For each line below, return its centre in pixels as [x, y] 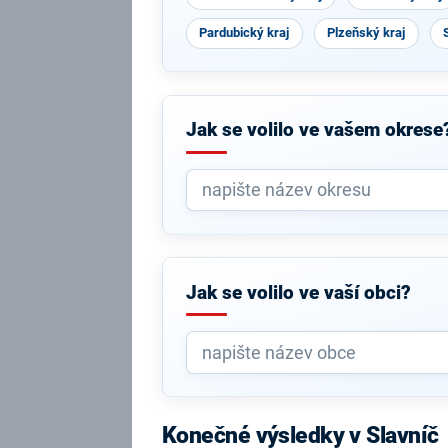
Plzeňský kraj [366, 32]
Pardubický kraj [244, 32]
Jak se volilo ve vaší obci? [298, 292]
